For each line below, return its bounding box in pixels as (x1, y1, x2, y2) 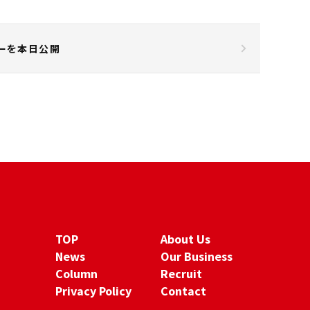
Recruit (161, 264, 202, 282)
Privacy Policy (55, 282, 131, 299)
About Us (161, 230, 210, 247)
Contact (161, 282, 206, 299)
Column (55, 264, 98, 282)
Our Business (161, 247, 232, 264)
